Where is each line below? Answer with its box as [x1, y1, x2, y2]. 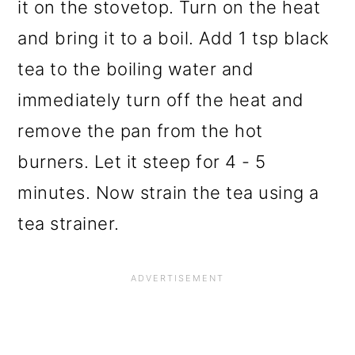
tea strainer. [17, 213, 120, 235]
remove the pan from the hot [17, 120, 263, 142]
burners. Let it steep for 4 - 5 [17, 151, 266, 173]
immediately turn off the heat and [17, 90, 304, 111]
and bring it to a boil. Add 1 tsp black [17, 28, 330, 49]
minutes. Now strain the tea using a [17, 182, 319, 204]
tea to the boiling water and [17, 59, 254, 80]
